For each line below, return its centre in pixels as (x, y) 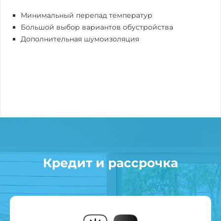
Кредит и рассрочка (110, 163)
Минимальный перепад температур (87, 15)
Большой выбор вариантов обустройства (97, 27)
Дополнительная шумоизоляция (80, 39)
